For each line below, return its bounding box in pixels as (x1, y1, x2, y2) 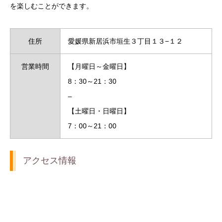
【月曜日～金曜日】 (68, 62, 130, 71)
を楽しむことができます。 (10, 1, 93, 10)
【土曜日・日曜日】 (68, 107, 130, 115)
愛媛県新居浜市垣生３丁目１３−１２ (68, 37, 183, 46)
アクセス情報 (23, 156, 76, 166)
